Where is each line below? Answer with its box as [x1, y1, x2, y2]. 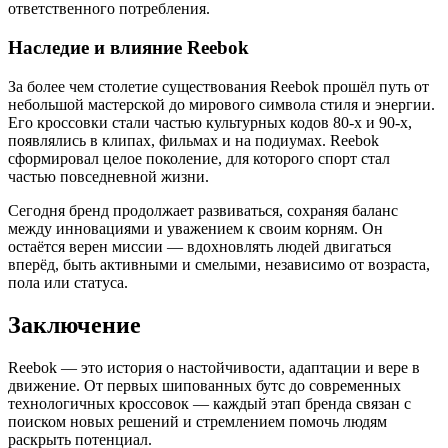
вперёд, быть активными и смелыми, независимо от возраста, [8, 255, 430, 273]
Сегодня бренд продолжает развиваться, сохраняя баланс [8, 201, 398, 219]
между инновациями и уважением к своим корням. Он [8, 219, 383, 237]
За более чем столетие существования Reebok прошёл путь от [8, 77, 429, 95]
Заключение [8, 311, 141, 338]
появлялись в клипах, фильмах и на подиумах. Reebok [8, 131, 379, 149]
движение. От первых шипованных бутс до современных [8, 376, 401, 394]
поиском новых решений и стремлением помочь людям [8, 412, 387, 430]
